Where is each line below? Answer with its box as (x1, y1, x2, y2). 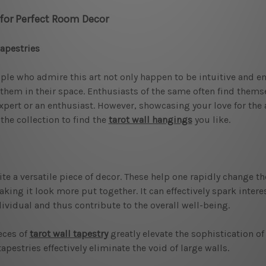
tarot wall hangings (108, 113, 192, 125)
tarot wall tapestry (29, 227, 108, 239)
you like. (192, 113, 230, 125)
